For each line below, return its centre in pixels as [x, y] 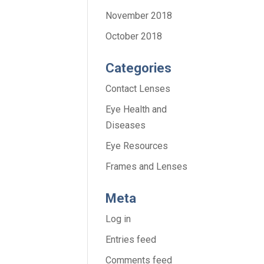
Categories [139, 68]
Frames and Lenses [147, 166]
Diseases [126, 125]
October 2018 [134, 36]
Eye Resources [137, 146]
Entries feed [131, 239]
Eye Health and [136, 109]
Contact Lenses [138, 88]
